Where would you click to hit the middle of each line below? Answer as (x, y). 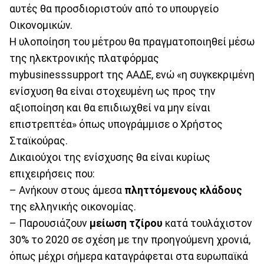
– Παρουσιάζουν (49, 223)
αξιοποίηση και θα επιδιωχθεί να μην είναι (110, 108)
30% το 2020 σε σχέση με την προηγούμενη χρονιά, (130, 240)
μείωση (108, 223)
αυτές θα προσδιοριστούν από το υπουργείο (114, 9)
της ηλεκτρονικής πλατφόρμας (84, 58)
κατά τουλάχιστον (207, 223)
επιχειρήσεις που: (52, 174)
